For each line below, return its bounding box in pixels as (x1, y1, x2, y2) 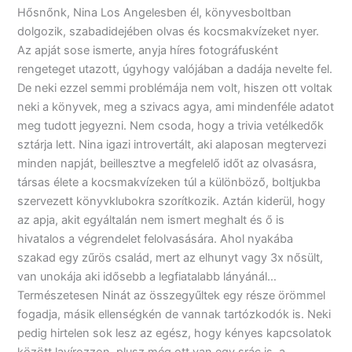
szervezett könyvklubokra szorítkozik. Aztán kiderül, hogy (17, 194, 326, 209)
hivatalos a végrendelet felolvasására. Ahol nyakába (17, 232, 294, 247)
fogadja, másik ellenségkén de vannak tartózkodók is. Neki (17, 307, 332, 322)
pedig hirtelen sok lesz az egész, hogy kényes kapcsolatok (17, 326, 332, 341)
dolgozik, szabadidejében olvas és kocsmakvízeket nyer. (17, 24, 320, 39)
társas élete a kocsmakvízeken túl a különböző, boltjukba (17, 175, 321, 190)
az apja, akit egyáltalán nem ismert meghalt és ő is (17, 213, 285, 228)
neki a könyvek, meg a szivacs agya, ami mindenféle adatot (17, 100, 335, 115)
